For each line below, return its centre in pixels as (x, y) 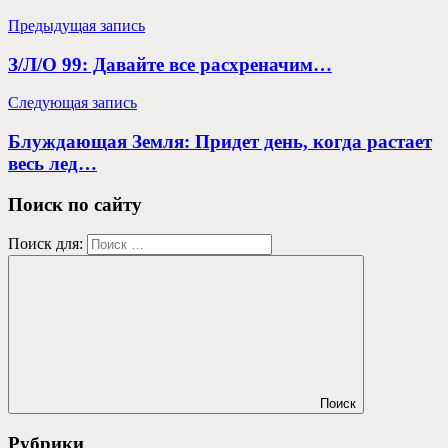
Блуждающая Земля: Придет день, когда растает (220, 142)
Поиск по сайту (75, 204)
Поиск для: (45, 244)
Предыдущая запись (76, 25)
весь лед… (52, 164)
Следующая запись (72, 103)
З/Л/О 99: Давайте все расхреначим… (170, 64)
